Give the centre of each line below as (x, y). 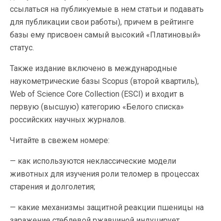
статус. (22, 48)
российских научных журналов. (68, 120)
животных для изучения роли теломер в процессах (105, 174)
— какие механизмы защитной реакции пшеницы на (107, 207)
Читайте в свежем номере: (60, 140)
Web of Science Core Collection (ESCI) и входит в (97, 94)
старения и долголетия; (53, 187)
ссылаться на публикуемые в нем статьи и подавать (107, 9)
